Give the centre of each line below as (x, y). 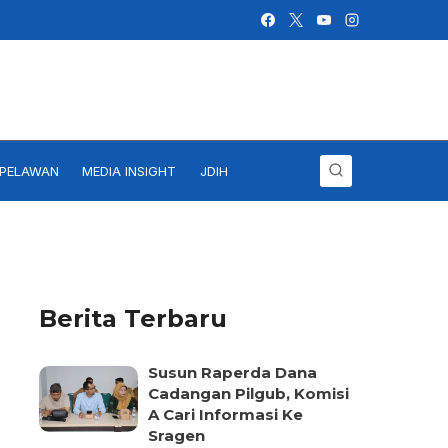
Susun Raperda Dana (233, 372)
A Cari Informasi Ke (226, 414)
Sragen (177, 435)
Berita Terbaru (132, 318)
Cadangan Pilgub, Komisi (249, 393)
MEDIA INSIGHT (129, 171)
